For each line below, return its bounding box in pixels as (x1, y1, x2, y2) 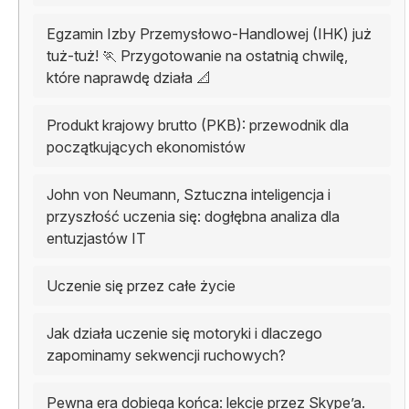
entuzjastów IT (47, 228, 146, 247)
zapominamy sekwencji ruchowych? (47, 345, 286, 364)
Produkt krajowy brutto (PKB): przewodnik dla (47, 115, 349, 134)
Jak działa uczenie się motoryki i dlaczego (47, 323, 322, 342)
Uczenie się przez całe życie (47, 276, 236, 295)
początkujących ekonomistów (47, 137, 246, 156)
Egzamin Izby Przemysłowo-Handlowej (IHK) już (47, 24, 372, 43)
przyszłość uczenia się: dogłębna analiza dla (47, 206, 340, 225)
